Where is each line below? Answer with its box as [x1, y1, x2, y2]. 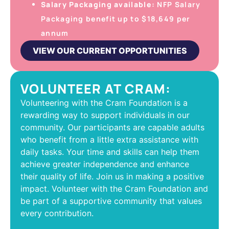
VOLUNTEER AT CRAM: [20, 79, 171, 98]
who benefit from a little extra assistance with [20, 134, 198, 145]
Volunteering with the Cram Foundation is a [20, 97, 188, 108]
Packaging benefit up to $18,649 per [41, 13, 191, 24]
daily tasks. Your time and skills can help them [20, 146, 199, 157]
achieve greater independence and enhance [20, 158, 189, 169]
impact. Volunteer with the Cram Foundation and [20, 183, 208, 194]
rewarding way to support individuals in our [20, 109, 190, 120]
